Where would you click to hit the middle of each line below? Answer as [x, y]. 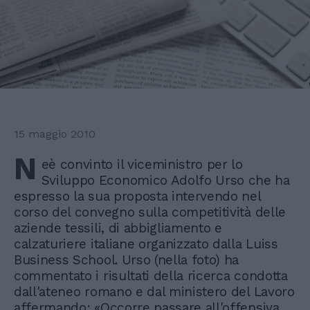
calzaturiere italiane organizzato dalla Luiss [146, 244]
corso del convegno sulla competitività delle [150, 212]
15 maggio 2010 [55, 134]
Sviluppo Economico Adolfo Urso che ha [165, 181]
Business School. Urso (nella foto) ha [127, 260]
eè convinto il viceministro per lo [142, 165]
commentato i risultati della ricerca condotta [151, 276]
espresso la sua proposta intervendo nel [137, 197]
